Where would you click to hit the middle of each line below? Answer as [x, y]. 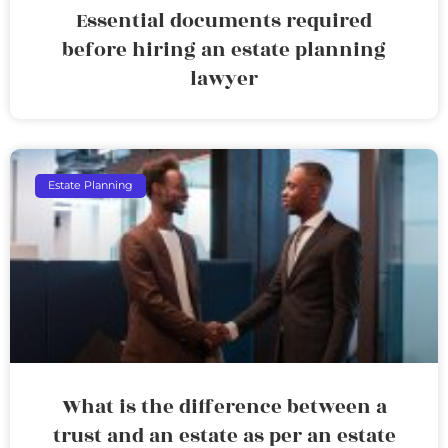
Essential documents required [224, 20]
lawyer [224, 78]
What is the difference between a [224, 406]
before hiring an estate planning [224, 49]
